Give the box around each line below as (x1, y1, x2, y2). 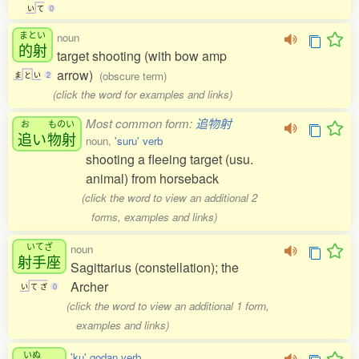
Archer (71, 277, 108, 296)
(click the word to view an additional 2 (82, 190, 258, 205)
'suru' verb (115, 133, 163, 148)
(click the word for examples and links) (53, 87, 233, 102)
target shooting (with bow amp (57, 46, 227, 65)
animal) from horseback (86, 169, 219, 188)
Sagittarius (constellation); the (71, 258, 239, 276)
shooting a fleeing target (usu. (86, 150, 253, 168)
